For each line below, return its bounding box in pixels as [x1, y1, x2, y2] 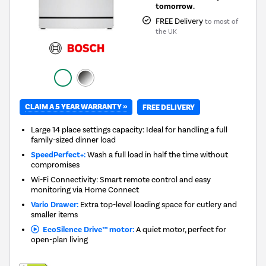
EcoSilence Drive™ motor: [39, 224, 134, 235]
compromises [31, 160, 80, 170]
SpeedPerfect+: [31, 150, 86, 160]
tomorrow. [155, 1, 195, 11]
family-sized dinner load [31, 135, 116, 145]
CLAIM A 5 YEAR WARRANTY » [25, 102, 127, 112]
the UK [155, 27, 177, 36]
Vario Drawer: [31, 199, 79, 210]
